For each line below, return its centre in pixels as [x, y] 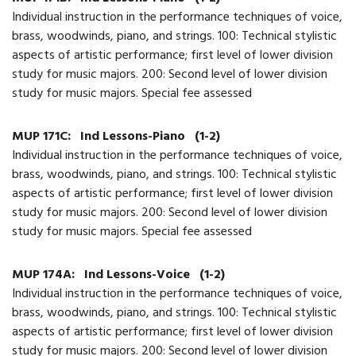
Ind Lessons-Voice [139, 275]
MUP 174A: [45, 275]
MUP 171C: [43, 137]
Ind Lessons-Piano [134, 137]
